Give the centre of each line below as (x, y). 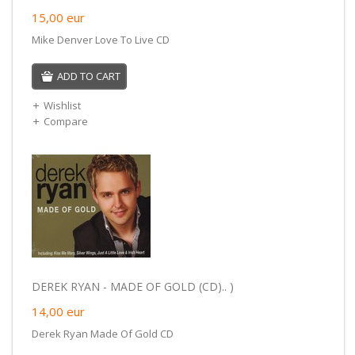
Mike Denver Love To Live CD (100, 39)
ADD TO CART (88, 76)
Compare (65, 121)
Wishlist (62, 105)
